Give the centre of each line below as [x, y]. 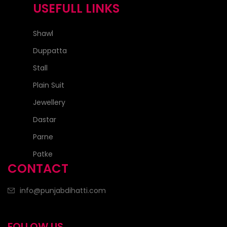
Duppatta [50, 50]
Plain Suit [49, 85]
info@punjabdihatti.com [63, 190]
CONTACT [38, 168]
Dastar [45, 119]
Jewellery [49, 102]
